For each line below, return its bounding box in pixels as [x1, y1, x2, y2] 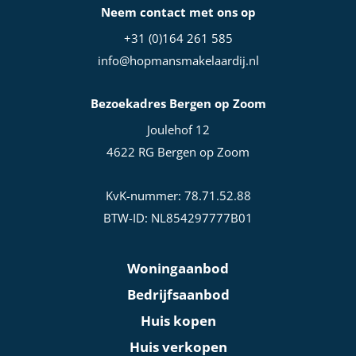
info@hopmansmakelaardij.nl [97, 52, 259, 68]
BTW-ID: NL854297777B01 [103, 209, 253, 226]
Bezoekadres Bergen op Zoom [90, 95, 266, 112]
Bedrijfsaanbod [126, 284, 230, 304]
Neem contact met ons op [100, 4, 256, 20]
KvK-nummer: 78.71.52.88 [105, 187, 251, 203]
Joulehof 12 [146, 122, 210, 138]
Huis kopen [140, 311, 216, 330]
